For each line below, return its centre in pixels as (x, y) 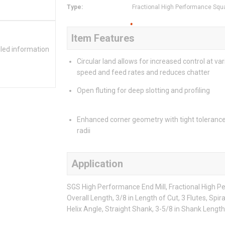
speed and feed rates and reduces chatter (143, 73)
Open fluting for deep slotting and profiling (143, 91)
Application (97, 164)
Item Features (103, 38)
